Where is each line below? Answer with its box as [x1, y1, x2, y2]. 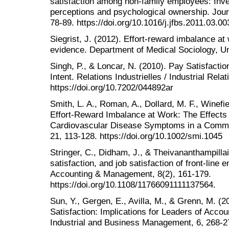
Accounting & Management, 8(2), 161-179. [50, 169, 211, 179]
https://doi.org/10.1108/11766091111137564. [50, 179, 216, 190]
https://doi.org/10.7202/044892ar [50, 82, 173, 93]
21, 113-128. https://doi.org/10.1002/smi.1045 [50, 131, 222, 142]
